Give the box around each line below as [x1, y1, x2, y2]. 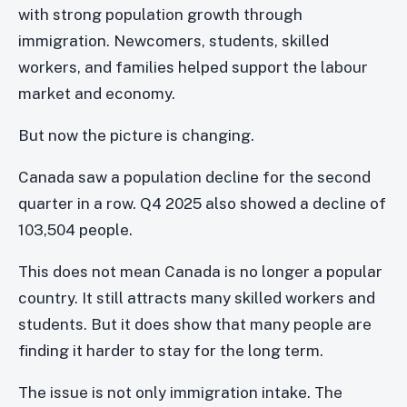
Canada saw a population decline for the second [18, 167, 371, 186]
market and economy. [18, 84, 175, 103]
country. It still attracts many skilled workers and [18, 288, 375, 307]
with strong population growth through [18, 5, 303, 24]
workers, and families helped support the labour [18, 57, 368, 76]
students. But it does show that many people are [18, 314, 372, 333]
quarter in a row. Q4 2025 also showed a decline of [18, 194, 386, 213]
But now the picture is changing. [18, 125, 254, 144]
